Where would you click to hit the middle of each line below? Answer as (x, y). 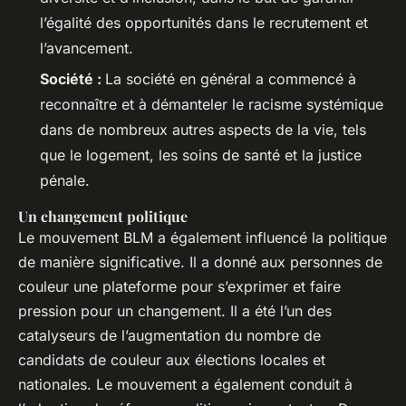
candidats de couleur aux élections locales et (172, 360)
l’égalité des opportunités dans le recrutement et (204, 22)
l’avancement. (87, 48)
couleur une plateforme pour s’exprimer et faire (179, 287)
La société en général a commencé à (231, 79)
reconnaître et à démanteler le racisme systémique (212, 105)
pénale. (65, 181)
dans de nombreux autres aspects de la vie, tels (203, 130)
